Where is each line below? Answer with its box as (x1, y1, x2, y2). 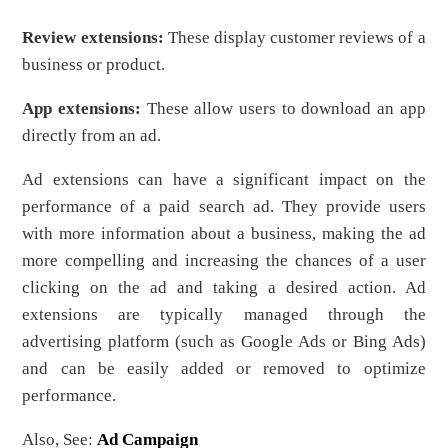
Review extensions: (22, 28, 164, 47)
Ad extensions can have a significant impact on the (22, 170, 426, 189)
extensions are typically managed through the (22, 305, 426, 324)
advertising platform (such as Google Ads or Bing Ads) (22, 332, 426, 351)
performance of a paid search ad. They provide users (22, 197, 426, 216)
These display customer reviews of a (163, 28, 426, 47)
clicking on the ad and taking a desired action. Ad (22, 278, 426, 297)
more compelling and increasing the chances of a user (22, 251, 426, 270)
